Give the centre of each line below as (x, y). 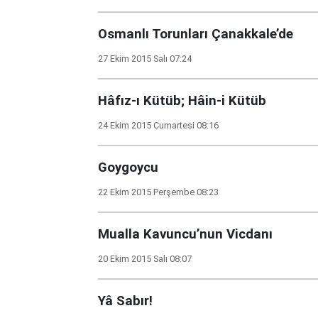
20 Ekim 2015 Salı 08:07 (145, 259)
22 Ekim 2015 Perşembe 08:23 (158, 192)
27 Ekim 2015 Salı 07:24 (145, 59)
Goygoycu (128, 168)
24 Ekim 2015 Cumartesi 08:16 (158, 125)
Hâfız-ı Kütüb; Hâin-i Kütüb (182, 101)
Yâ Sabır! (125, 301)
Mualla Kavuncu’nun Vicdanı (185, 234)
